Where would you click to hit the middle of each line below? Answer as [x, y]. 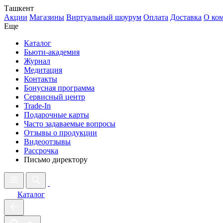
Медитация [43, 70]
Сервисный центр [55, 97]
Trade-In [37, 106]
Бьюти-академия [52, 52]
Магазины [47, 17]
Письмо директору [56, 160]
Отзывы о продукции [60, 133]
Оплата [156, 17]
